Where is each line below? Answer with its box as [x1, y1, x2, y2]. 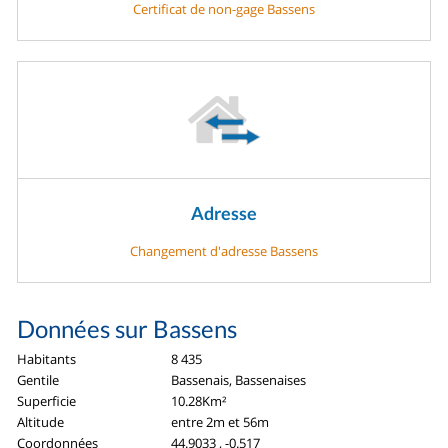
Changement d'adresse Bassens [130, 242, 318, 261]
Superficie [17, 392, 77, 411]
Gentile [17, 371, 60, 390]
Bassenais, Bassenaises [171, 371, 307, 390]
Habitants [17, 350, 77, 369]
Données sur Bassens [17, 314, 238, 344]
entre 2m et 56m [171, 413, 270, 432]
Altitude [17, 413, 65, 432]
